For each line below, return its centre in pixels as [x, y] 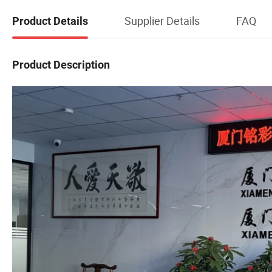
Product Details [50, 21]
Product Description [61, 64]
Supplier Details [162, 20]
